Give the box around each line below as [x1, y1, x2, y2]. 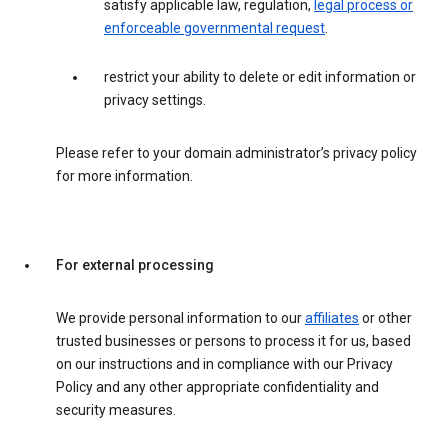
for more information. [56, 168, 193, 185]
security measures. [56, 402, 176, 419]
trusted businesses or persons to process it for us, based [56, 333, 411, 350]
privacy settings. [104, 92, 206, 109]
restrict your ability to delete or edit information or [104, 69, 416, 86]
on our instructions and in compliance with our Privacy [56, 356, 393, 373]
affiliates [305, 310, 359, 327]
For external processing [56, 257, 214, 274]
